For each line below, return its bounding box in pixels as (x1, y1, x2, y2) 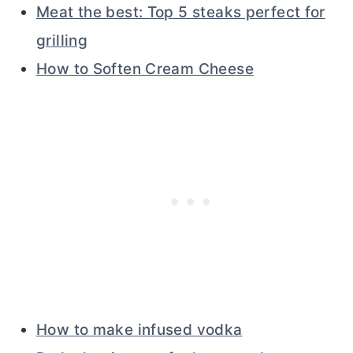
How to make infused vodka (36, 320, 243, 339)
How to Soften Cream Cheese (36, 59, 254, 78)
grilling (36, 31, 88, 50)
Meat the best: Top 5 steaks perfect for (36, 2, 325, 21)
